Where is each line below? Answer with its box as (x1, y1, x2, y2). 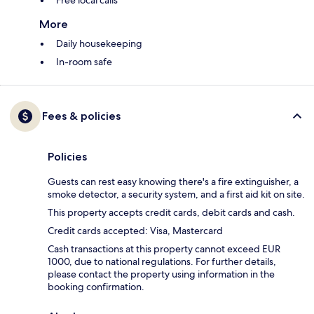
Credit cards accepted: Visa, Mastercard (48, 224, 223, 238)
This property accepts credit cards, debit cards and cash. (48, 206, 295, 219)
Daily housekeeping (56, 37, 142, 50)
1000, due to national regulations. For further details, (48, 255, 276, 268)
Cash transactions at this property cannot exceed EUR (48, 243, 280, 256)
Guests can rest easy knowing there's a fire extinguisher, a (48, 175, 299, 189)
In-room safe (56, 55, 112, 69)
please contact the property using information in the (48, 268, 275, 281)
